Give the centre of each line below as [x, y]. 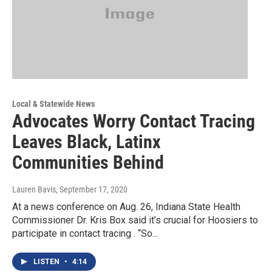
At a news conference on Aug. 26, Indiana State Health [126, 207]
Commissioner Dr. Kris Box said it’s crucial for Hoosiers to [135, 220]
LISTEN [47, 262]
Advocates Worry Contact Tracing [134, 121]
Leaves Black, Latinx [87, 142]
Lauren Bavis [34, 190]
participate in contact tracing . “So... [85, 234]
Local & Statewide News [53, 104]
